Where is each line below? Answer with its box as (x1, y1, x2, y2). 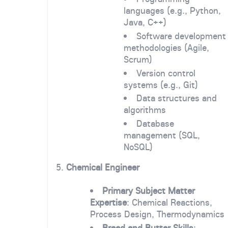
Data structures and (136, 92, 217, 104)
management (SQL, (124, 129, 201, 141)
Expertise (90, 196, 127, 208)
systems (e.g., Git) (124, 78, 198, 91)
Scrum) (124, 53, 153, 66)
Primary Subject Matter (102, 184, 195, 196)
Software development (136, 30, 226, 42)
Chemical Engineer (66, 161, 139, 174)
